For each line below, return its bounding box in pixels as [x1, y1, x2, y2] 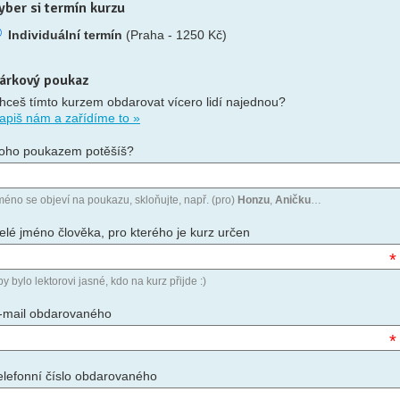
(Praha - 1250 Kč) [122, 28, 227, 42]
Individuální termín [8, 28, 122, 42]
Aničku [275, 194, 311, 206]
